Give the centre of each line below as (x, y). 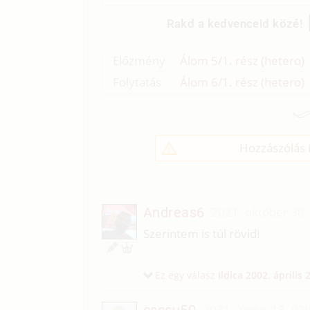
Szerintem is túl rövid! (201, 234)
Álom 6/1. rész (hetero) (243, 82)
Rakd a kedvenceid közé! (235, 23)
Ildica (230, 275)
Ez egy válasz (186, 275)
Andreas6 (174, 213)
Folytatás (137, 82)
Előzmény (139, 61)
